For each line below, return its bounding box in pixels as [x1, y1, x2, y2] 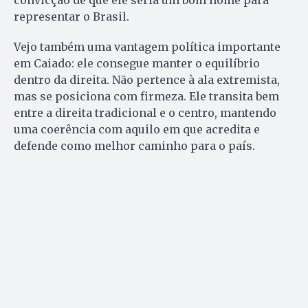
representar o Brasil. [14, 9, 129, 23]
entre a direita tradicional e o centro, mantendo [14, 105, 276, 120]
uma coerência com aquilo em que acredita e [14, 122, 260, 136]
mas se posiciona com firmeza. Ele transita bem [14, 89, 279, 103]
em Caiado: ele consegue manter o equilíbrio [14, 56, 260, 70]
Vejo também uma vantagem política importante [14, 39, 280, 54]
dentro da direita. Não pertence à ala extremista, [14, 72, 280, 87]
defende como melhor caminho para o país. [14, 138, 255, 153]
